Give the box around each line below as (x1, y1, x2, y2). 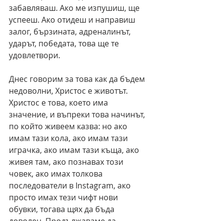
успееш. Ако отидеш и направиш (9, 14, 137, 26)
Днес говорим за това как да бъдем (9, 74, 147, 85)
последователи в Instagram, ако (9, 180, 133, 191)
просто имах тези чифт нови (9, 192, 120, 203)
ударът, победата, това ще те (9, 38, 121, 49)
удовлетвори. (9, 50, 60, 61)
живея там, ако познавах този (9, 156, 125, 168)
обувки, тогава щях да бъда (9, 204, 116, 215)
